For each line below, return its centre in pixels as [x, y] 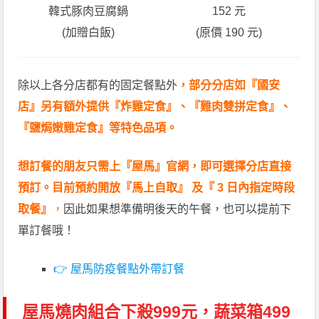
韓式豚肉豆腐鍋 [89, 11]
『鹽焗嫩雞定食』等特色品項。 [98, 127]
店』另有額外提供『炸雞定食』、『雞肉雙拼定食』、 [155, 106]
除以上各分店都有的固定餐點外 [98, 85]
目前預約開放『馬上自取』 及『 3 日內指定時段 [174, 187]
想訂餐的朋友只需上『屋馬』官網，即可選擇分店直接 [155, 166]
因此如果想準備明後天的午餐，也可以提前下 [178, 209]
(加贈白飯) [89, 32]
